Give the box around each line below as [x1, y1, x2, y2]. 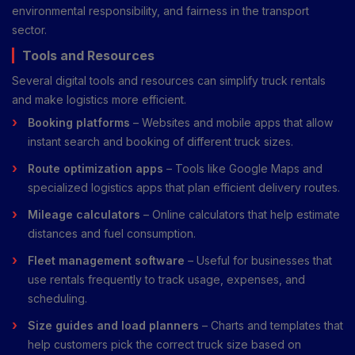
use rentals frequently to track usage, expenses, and [28, 272, 305, 286]
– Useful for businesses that [185, 253, 332, 267]
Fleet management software [28, 253, 185, 267]
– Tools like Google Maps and [163, 161, 323, 175]
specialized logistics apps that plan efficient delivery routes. [28, 180, 340, 194]
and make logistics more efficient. [12, 92, 186, 106]
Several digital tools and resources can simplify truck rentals [12, 73, 326, 87]
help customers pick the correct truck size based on [28, 337, 301, 351]
